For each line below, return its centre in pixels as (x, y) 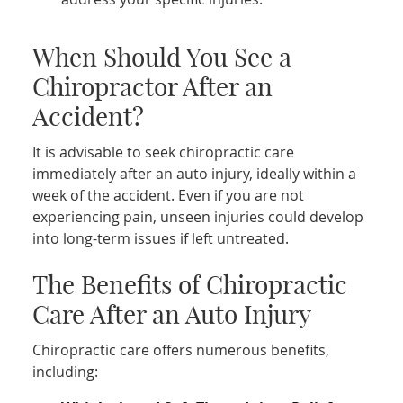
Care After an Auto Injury (172, 314)
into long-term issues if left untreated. (161, 238)
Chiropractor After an (153, 86)
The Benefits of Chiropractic (190, 284)
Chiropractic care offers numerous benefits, (181, 349)
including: (66, 371)
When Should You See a (162, 57)
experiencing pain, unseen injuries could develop (198, 216)
